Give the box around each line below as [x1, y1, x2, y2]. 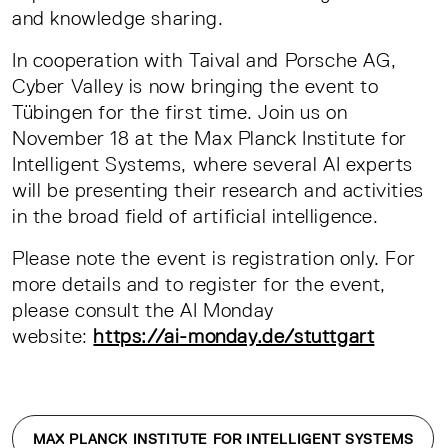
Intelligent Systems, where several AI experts [12, 152, 414, 175]
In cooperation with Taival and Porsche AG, [12, 48, 397, 71]
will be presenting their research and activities [12, 178, 424, 201]
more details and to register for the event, [12, 272, 386, 295]
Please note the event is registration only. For [12, 246, 416, 269]
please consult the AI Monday [12, 298, 274, 321]
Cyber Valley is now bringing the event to [12, 74, 379, 97]
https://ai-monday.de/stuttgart [93, 324, 375, 347]
